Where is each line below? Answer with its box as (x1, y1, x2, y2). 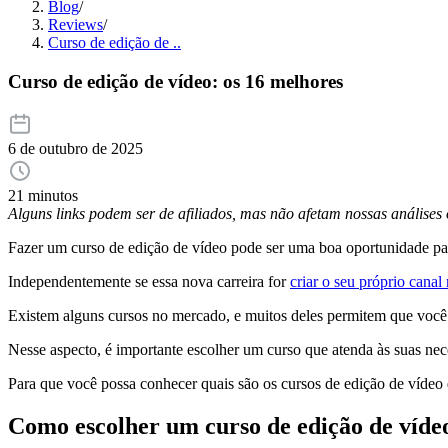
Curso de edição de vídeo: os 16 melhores (8, 70, 343, 92)
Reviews (48, 16, 103, 33)
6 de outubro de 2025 (8, 140, 143, 158)
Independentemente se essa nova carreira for (8, 273, 290, 291)
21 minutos (8, 187, 78, 205)
